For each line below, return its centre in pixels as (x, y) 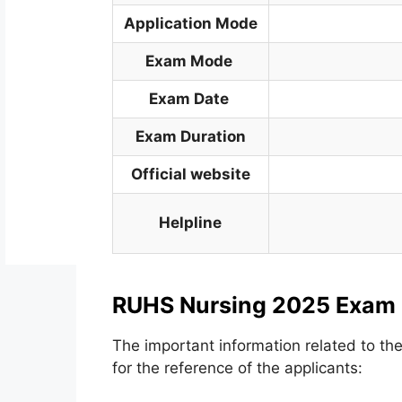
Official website (190, 174)
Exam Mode (190, 61)
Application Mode (190, 23)
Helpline (191, 223)
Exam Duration (190, 136)
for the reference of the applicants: (237, 368)
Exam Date (190, 99)
